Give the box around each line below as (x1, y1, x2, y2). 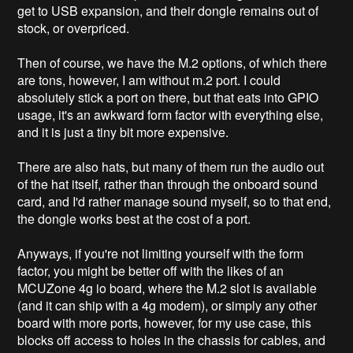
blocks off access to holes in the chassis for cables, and (17, 330, 326, 349)
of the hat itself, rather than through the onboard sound (17, 174, 318, 193)
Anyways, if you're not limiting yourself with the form (17, 243, 304, 262)
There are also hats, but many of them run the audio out (17, 157, 325, 176)
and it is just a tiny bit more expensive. (17, 122, 229, 141)
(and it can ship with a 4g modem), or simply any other (17, 295, 318, 314)
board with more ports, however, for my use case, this (17, 313, 312, 332)
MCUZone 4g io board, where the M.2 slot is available (17, 278, 318, 297)
